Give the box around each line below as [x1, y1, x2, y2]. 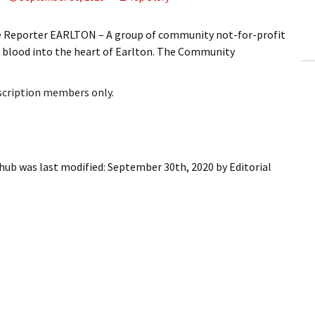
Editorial [229, 159, 271, 174]
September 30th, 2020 [108, 159, 214, 174]
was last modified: [17, 159, 108, 174]
